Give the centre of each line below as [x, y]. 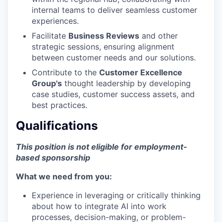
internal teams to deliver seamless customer [114, 10]
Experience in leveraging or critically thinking [116, 195]
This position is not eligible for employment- [102, 146]
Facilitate [50, 35]
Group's [47, 83]
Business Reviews [104, 35]
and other [159, 35]
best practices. [59, 105]
